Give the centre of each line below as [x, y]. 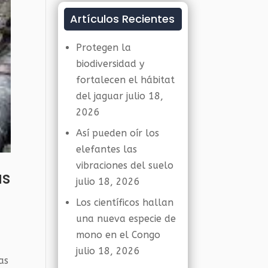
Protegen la [104, 48]
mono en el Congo [118, 235]
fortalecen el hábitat [126, 80]
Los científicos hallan [125, 202]
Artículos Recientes [123, 19]
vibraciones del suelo [125, 165]
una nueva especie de [126, 219]
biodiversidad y [110, 64]
